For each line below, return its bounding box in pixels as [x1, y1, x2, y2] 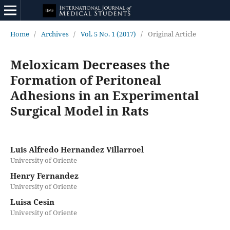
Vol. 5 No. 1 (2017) [80, 29, 136, 39]
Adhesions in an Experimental [10, 86, 199, 104]
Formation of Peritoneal [10, 71, 161, 88]
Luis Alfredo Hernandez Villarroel [10, 144, 144, 155]
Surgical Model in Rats [10, 102, 149, 119]
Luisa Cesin [10, 196, 54, 207]
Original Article [147, 29, 196, 39]
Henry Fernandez [10, 170, 79, 181]
